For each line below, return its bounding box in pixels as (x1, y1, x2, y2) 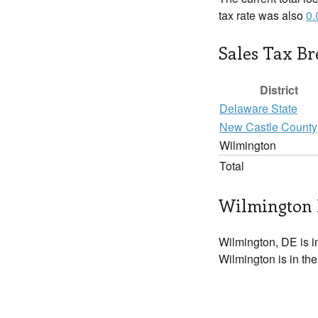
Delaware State (219, 100, 297, 116)
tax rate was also (219, 7, 306, 23)
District (260, 82, 298, 98)
